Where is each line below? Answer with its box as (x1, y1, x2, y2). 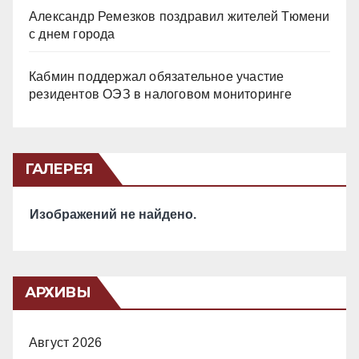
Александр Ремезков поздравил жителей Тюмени (29, 9, 330, 23)
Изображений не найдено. (30, 207, 196, 221)
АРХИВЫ (25, 283, 91, 301)
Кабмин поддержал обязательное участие (29, 69, 284, 83)
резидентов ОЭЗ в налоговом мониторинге (29, 87, 292, 101)
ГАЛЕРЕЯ (25, 159, 92, 178)
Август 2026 (29, 335, 103, 349)
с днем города (29, 26, 115, 41)
